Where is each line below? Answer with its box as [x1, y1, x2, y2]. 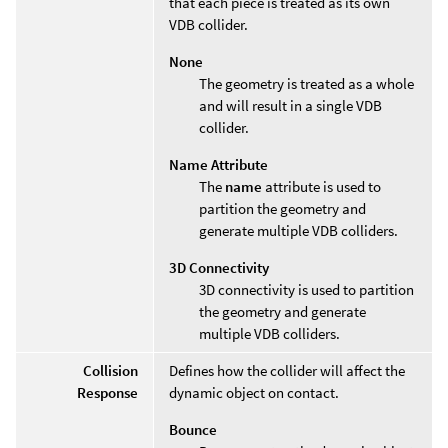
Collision [83, 360, 138, 380]
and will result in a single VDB [199, 95, 382, 115]
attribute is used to [262, 176, 381, 196]
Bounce [169, 419, 217, 439]
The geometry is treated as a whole [199, 73, 414, 93]
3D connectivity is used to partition [199, 279, 414, 299]
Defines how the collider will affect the [169, 360, 405, 380]
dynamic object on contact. [169, 382, 339, 402]
